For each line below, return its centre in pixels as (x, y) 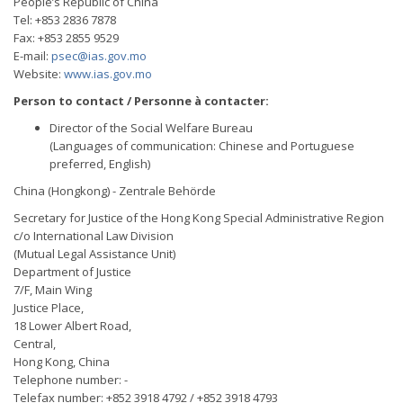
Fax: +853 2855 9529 (66, 38)
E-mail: (32, 56)
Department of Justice (72, 272)
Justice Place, (49, 308)
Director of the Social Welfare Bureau (151, 128)
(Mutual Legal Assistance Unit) (94, 254)
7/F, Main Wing (53, 290)
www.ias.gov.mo (108, 74)
